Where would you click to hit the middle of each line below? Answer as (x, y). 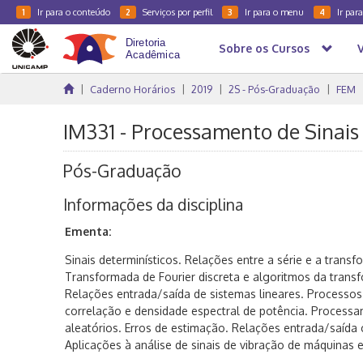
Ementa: (88, 231)
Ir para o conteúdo (74, 12)
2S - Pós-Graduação (274, 89)
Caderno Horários (132, 89)
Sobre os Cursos (264, 48)
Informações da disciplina (153, 205)
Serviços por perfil (177, 12)
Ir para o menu (274, 12)
